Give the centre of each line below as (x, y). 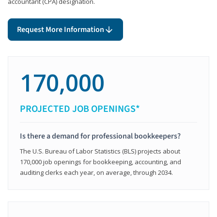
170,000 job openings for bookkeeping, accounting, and (101, 162)
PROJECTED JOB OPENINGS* (80, 109)
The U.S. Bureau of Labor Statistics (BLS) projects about (100, 151)
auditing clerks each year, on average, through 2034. (96, 172)
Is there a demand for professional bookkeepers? (100, 136)
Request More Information (61, 29)
